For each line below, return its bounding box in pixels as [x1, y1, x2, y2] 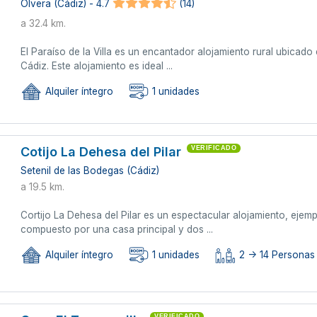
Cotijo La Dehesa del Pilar [21, 144, 182, 159]
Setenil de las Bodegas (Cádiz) [21, 164, 160, 176]
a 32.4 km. [21, 17, 67, 29]
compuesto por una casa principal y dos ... [21, 223, 214, 235]
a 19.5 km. [21, 180, 65, 192]
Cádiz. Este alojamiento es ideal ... [21, 59, 173, 71]
